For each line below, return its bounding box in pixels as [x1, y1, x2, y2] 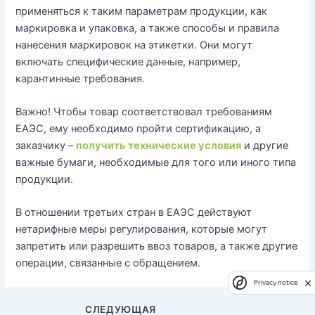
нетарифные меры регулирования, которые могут [15, 223, 268, 236]
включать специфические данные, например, [15, 55, 241, 68]
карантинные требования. [15, 72, 146, 85]
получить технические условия [76, 139, 242, 152]
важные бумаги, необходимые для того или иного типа [15, 155, 297, 169]
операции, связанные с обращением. [15, 257, 201, 270]
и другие [241, 139, 289, 152]
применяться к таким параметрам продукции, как [15, 4, 268, 18]
